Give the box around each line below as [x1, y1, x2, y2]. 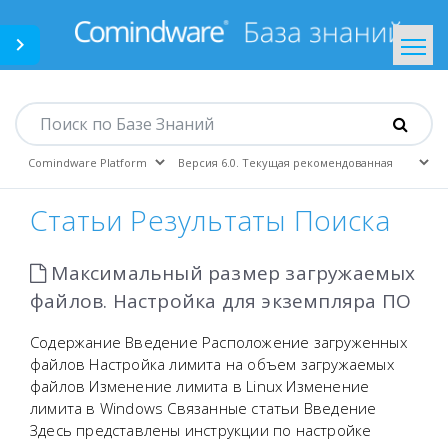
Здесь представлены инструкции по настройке [30, 420, 372, 440]
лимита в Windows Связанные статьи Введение [30, 398, 377, 418]
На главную [138, 111, 216, 130]
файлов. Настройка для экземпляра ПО [30, 288, 411, 314]
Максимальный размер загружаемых [46, 260, 416, 286]
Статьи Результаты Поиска [30, 201, 390, 239]
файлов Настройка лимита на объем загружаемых [30, 354, 394, 374]
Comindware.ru [138, 60, 239, 79]
